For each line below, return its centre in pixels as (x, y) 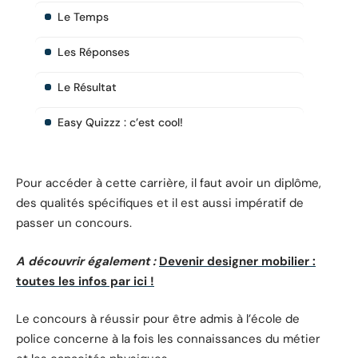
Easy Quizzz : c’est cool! (120, 122)
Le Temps (83, 16)
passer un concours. (74, 223)
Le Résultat (87, 87)
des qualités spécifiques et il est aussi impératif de (160, 203)
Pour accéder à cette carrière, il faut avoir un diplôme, (169, 183)
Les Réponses (93, 52)
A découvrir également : (86, 261)
